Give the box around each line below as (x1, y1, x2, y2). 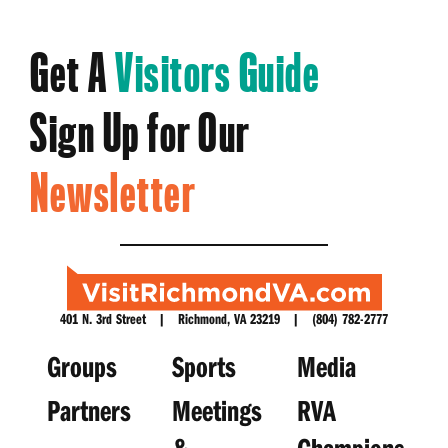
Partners (46, 390, 131, 429)
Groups (46, 346, 117, 385)
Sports (171, 346, 236, 385)
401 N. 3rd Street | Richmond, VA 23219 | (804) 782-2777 (60, 308, 388, 328)
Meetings (171, 390, 262, 429)
